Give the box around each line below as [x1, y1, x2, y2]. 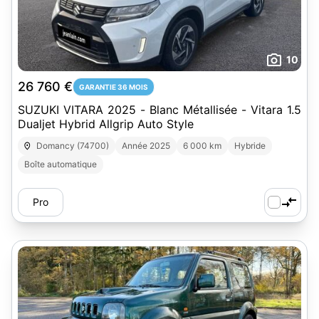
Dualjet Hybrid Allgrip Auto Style [137, 117, 194, 131]
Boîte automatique [24, 159, 97, 169]
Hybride [234, 140, 266, 151]
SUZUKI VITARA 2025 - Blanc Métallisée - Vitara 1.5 [18, 103, 301, 117]
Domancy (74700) [36, 140, 110, 151]
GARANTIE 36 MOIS [79, 83, 148, 91]
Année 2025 [122, 140, 171, 151]
